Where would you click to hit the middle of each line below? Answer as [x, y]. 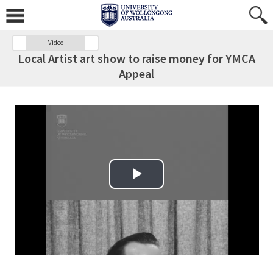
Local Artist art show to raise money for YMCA [136, 58]
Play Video [154, 187]
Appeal [136, 73]
